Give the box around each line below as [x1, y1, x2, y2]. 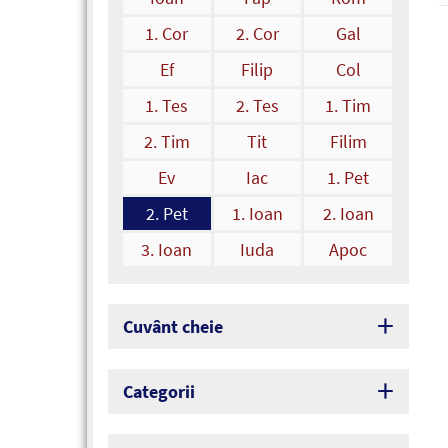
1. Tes [145, 94, 189, 118]
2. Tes [235, 94, 279, 118]
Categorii [123, 380, 195, 404]
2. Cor [235, 22, 279, 46]
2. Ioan [322, 202, 374, 226]
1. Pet [327, 166, 370, 190]
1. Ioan [231, 202, 283, 226]
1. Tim [325, 94, 372, 118]
